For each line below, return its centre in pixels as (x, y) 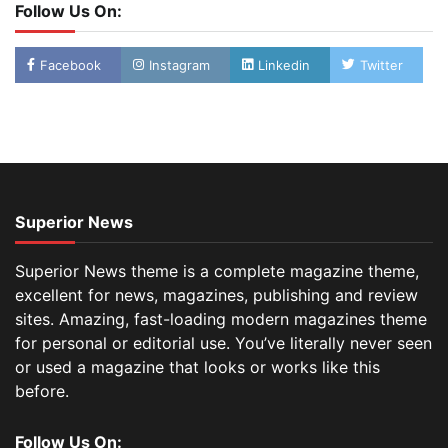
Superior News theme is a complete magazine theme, (217, 271)
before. (42, 391)
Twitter (381, 65)
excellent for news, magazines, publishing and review (216, 295)
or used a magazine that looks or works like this (197, 367)
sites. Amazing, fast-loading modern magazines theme (221, 319)
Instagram (179, 65)
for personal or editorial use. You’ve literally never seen (223, 343)
